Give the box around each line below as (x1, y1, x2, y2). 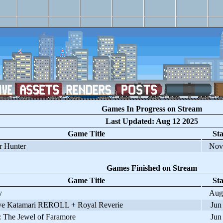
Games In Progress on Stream (101, 105, 202, 113)
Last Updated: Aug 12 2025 (105, 117, 198, 125)
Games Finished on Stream (106, 164, 197, 172)
